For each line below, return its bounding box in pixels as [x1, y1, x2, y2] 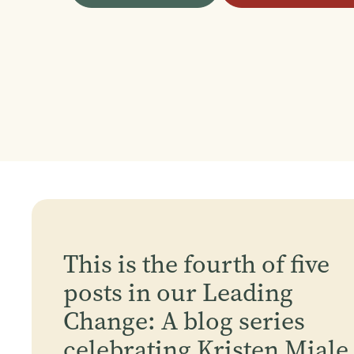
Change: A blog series [63, 303, 306, 338]
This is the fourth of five [63, 247, 330, 281]
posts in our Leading [63, 275, 294, 310]
